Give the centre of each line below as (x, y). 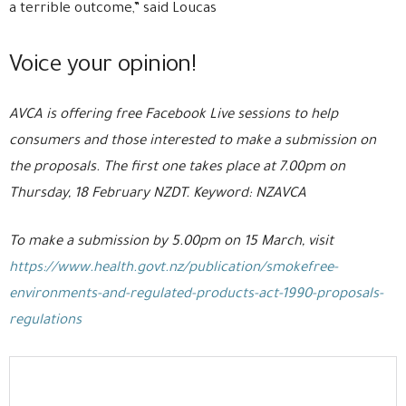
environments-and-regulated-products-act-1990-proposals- (196, 295)
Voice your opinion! (103, 68)
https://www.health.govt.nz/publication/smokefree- (174, 269)
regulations (45, 322)
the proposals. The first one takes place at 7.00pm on (177, 169)
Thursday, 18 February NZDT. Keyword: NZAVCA (158, 195)
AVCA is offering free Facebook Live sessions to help (174, 116)
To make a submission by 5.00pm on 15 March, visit (173, 243)
